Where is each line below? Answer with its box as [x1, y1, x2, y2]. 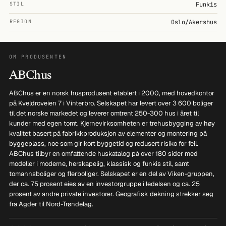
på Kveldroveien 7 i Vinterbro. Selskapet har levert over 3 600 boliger [9, 98, 213, 107]
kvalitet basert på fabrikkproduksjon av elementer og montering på [9, 129, 207, 138]
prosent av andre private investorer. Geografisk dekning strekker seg [9, 189, 213, 198]
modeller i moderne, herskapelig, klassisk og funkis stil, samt [9, 159, 189, 168]
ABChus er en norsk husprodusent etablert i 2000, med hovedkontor [9, 88, 214, 97]
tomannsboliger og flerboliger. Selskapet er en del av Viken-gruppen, [9, 169, 214, 178]
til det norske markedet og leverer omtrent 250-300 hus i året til [9, 108, 199, 118]
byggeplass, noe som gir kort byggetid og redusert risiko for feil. [9, 139, 198, 148]
